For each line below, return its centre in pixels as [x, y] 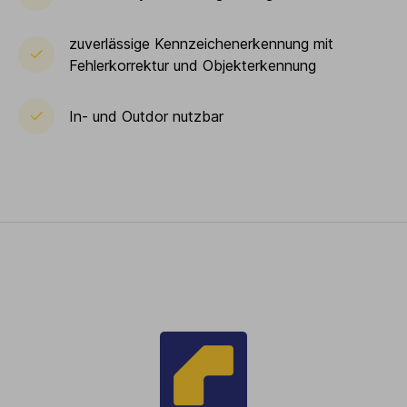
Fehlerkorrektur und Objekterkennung [193, 65]
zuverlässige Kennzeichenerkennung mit [201, 43]
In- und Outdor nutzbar [146, 116]
